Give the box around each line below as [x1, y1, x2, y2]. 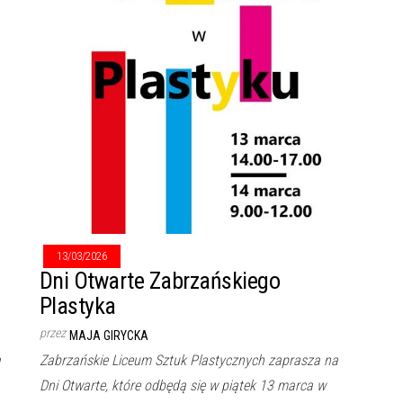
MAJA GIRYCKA [69, 328, 148, 344]
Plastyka [40, 292, 116, 320]
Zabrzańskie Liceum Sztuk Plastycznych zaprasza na [40, 352, 338, 370]
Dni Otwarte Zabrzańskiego [40, 267, 280, 295]
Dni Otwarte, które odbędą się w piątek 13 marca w [40, 377, 326, 395]
